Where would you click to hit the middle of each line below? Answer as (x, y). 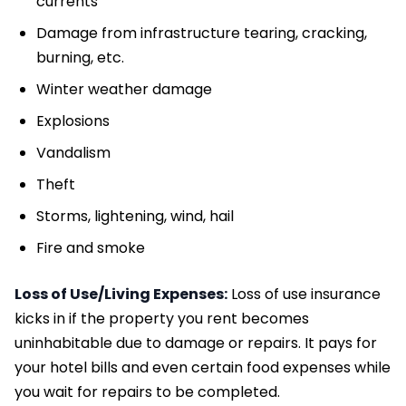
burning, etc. (80, 58)
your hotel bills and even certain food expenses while (203, 368)
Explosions (73, 121)
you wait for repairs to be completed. (147, 392)
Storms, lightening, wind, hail (135, 217)
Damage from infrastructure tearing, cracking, (202, 34)
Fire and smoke (91, 248)
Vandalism (73, 153)
